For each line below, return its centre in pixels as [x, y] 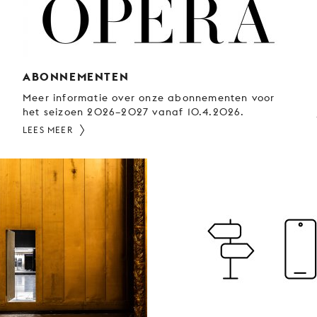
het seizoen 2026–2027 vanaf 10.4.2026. [134, 111]
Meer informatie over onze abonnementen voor [149, 97]
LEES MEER [48, 129]
